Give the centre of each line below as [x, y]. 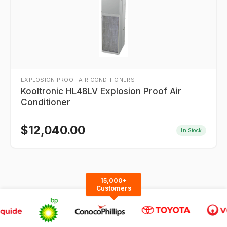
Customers [113, 188]
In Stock [191, 130]
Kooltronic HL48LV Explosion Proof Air [101, 91]
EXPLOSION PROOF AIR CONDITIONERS [78, 80]
